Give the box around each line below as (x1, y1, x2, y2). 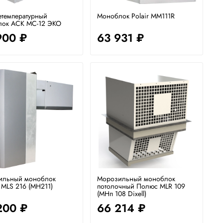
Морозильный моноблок (97, 173, 176, 184)
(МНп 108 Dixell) (97, 188, 147, 199)
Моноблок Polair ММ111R (97, 11, 175, 21)
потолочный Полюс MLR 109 (97, 181, 186, 191)
